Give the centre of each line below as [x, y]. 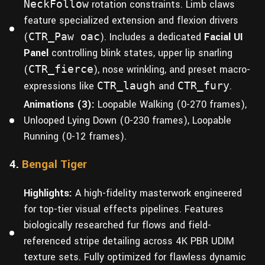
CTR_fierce [61, 69]
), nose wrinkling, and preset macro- [172, 70]
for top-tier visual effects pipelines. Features [124, 209]
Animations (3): [59, 105]
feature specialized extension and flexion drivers [131, 21]
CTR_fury [203, 86]
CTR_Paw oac [64, 37]
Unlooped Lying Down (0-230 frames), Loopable [127, 121]
